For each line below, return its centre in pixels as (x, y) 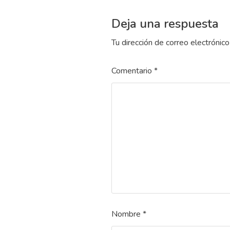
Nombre (127, 214)
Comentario (132, 71)
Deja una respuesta (165, 23)
